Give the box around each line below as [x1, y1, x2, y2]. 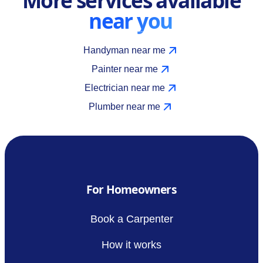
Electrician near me [84, 82, 165, 93]
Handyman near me [83, 45, 166, 55]
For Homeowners [86, 181, 177, 197]
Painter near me [91, 63, 158, 74]
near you [89, 6, 173, 35]
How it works [102, 238, 161, 251]
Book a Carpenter [90, 213, 173, 225]
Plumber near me [89, 101, 160, 112]
